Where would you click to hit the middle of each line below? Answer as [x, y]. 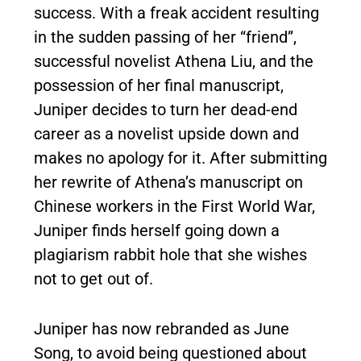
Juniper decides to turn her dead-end [166, 109]
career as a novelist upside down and [166, 133]
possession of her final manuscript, [159, 85]
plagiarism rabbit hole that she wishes [170, 254]
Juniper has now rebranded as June [162, 328]
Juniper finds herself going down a [157, 230]
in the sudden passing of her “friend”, [165, 37]
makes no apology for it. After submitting [180, 158]
